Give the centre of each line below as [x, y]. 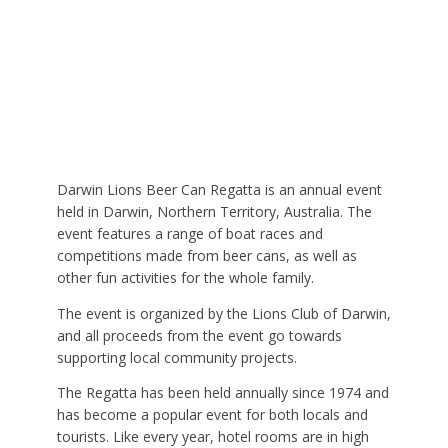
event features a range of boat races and [189, 234]
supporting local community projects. [176, 357]
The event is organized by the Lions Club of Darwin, [223, 313]
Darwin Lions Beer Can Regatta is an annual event [219, 190]
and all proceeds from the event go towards [199, 335]
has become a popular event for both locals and [212, 415]
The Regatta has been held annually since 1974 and [222, 393]
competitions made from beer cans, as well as [206, 256]
